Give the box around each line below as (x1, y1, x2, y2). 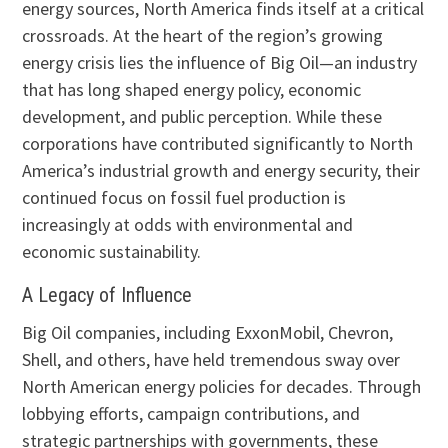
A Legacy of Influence (22, 282, 193, 307)
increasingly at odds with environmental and (22, 212, 354, 236)
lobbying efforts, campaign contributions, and (22, 401, 361, 425)
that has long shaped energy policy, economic (22, 77, 362, 101)
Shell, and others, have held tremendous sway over (22, 347, 401, 371)
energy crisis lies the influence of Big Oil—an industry (22, 50, 418, 74)
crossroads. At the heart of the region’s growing (22, 23, 384, 47)
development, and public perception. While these (22, 104, 383, 128)
